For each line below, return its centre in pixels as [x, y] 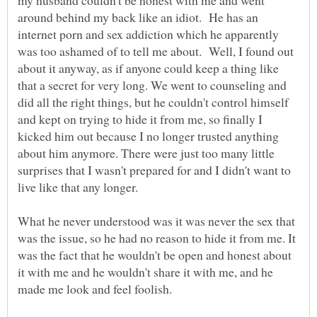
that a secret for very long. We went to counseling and [152, 85]
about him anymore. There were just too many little [146, 153]
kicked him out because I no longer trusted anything [148, 136]
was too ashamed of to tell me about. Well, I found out [156, 51]
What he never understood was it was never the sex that [156, 221]
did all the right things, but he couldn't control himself [153, 102]
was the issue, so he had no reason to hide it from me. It [157, 238]
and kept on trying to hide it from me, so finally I [140, 119]
